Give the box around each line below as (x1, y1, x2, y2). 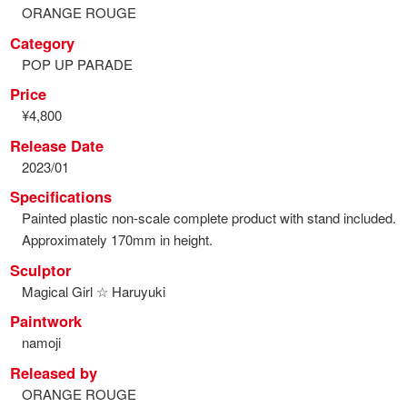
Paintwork (10, 310, 83, 333)
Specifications (10, 185, 113, 208)
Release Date (10, 134, 104, 156)
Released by (10, 361, 98, 383)
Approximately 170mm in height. (21, 230, 213, 250)
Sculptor (10, 258, 72, 281)
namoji (21, 333, 61, 352)
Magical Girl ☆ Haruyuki (21, 281, 165, 301)
